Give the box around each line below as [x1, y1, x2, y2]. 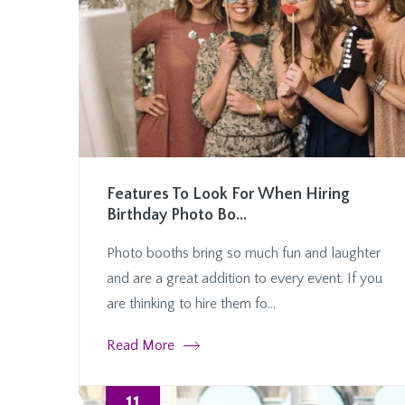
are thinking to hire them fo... [107, 295, 276, 312]
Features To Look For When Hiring [107, 184, 350, 203]
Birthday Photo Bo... [107, 205, 247, 224]
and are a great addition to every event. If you [107, 269, 382, 287]
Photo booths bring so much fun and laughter [107, 244, 381, 261]
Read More [107, 336, 174, 353]
